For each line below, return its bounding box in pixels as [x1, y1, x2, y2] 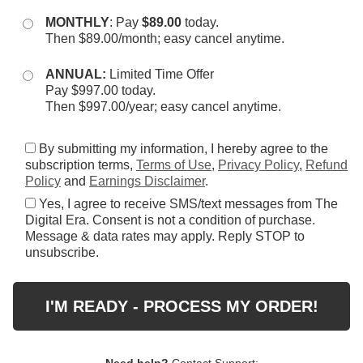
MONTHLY [45, 15, 109, 30]
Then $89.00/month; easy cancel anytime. [45, 32, 284, 46]
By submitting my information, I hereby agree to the [36, 142, 328, 156]
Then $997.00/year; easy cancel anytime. [45, 100, 281, 114]
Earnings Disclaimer [89, 174, 205, 189]
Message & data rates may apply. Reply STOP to [25, 229, 305, 244]
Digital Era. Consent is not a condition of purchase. [25, 213, 315, 228]
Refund [305, 158, 348, 173]
